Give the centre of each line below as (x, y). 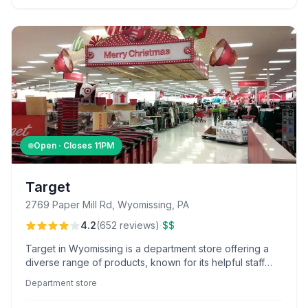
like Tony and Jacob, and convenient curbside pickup (148, 276)
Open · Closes (64, 145)
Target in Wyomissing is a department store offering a (147, 249)
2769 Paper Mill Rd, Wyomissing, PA (107, 205)
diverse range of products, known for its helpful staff (145, 262)
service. (43, 290)
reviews (137, 225)
